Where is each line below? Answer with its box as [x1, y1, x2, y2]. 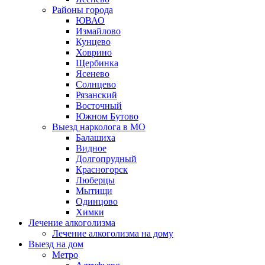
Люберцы [76, 175, 115, 185]
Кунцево [76, 37, 111, 47]
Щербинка [76, 58, 118, 68]
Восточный [76, 101, 122, 111]
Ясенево [76, 69, 109, 79]
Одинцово [76, 196, 118, 206]
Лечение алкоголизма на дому [52, 228, 173, 238]
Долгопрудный [76, 154, 137, 164]
